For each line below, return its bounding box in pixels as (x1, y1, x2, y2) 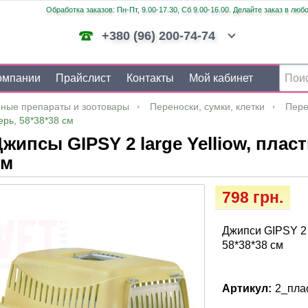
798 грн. (222, 188, 284, 206)
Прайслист (56, 72, 111, 84)
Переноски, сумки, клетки (150, 101, 265, 112)
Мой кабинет (188, 72, 253, 84)
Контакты (126, 72, 174, 84)
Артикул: (222, 283, 272, 294)
